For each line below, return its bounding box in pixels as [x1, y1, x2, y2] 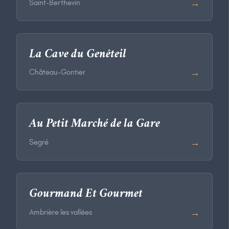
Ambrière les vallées [29, 207, 92, 217]
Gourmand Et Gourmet [29, 188, 143, 200]
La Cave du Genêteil [29, 49, 126, 60]
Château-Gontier [29, 67, 85, 77]
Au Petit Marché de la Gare [29, 119, 160, 130]
